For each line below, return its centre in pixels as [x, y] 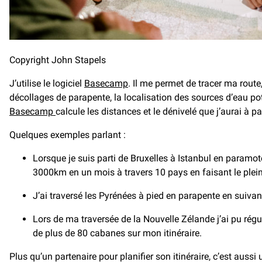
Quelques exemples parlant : [68, 135]
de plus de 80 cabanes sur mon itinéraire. [117, 233]
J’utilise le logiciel [47, 83]
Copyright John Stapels [58, 60]
